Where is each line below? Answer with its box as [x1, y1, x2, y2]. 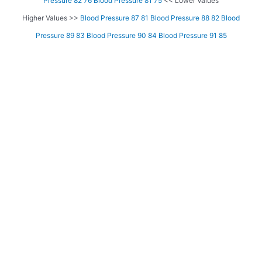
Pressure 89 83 [35, 30, 85, 40]
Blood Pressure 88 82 [150, 13, 219, 22]
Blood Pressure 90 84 [86, 30, 157, 40]
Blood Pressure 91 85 [158, 30, 227, 40]
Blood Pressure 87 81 [80, 13, 149, 22]
